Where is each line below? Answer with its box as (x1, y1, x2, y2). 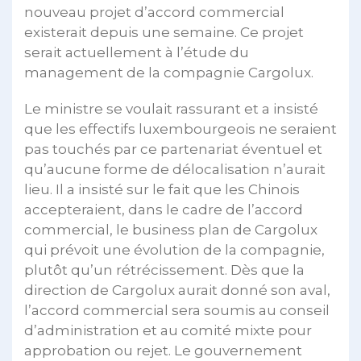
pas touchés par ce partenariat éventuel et (24, 141, 322, 157)
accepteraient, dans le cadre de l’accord (24, 201, 303, 218)
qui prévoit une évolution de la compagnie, (24, 242, 325, 258)
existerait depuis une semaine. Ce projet (24, 24, 304, 40)
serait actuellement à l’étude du (24, 44, 249, 60)
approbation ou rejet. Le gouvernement (24, 342, 302, 359)
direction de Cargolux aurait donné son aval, (24, 282, 330, 298)
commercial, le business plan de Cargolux (24, 222, 317, 238)
